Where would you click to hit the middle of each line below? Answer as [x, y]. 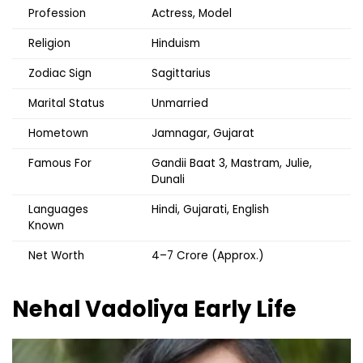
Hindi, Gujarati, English [210, 209]
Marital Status [66, 103]
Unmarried [180, 103]
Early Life [245, 309]
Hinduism [176, 43]
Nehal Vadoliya [103, 309]
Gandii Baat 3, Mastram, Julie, [232, 163]
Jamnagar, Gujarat [203, 133]
